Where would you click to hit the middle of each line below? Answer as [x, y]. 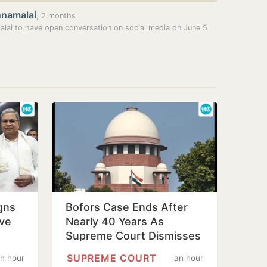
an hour [189, 258]
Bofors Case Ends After [127, 207]
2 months [57, 16]
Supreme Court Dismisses [133, 236]
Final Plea [90, 250]
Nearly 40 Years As [115, 221]
